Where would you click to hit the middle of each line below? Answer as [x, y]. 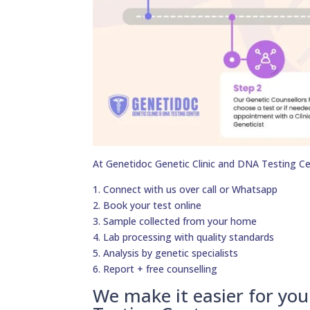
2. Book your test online [147, 206]
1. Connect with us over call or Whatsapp [185, 190]
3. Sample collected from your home [175, 221]
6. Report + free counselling [155, 269]
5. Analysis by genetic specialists [166, 253]
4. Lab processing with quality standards [184, 237]
